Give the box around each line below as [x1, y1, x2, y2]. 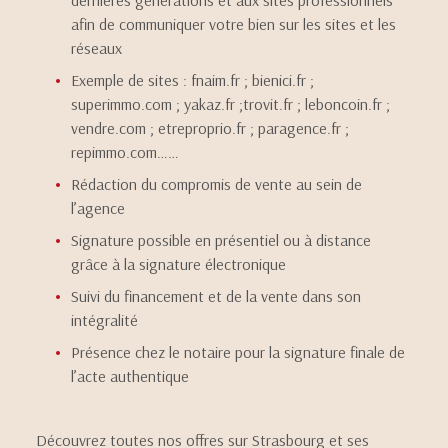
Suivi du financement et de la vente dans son [71, 286, 362, 306]
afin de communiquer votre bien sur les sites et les [71, 14, 397, 34]
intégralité [71, 310, 139, 330]
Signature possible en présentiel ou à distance [71, 230, 372, 250]
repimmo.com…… [71, 142, 180, 162]
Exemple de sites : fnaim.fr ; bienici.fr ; [71, 70, 315, 90]
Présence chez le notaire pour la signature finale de [71, 342, 406, 362]
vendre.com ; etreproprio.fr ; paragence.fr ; [71, 118, 350, 138]
